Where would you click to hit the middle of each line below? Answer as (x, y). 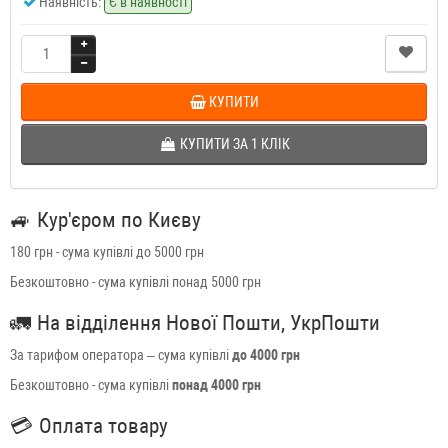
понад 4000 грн (216, 385)
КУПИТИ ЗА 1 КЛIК (234, 144)
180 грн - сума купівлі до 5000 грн (107, 252)
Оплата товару (103, 426)
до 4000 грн (266, 355)
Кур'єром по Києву (119, 220)
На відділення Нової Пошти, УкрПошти (208, 323)
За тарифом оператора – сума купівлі (121, 355)
